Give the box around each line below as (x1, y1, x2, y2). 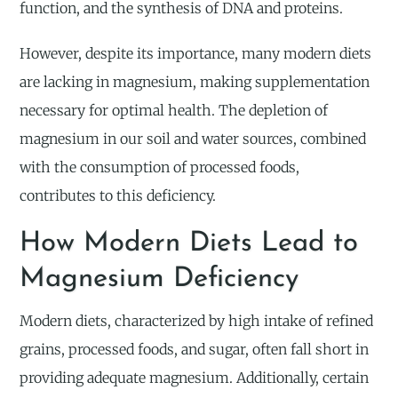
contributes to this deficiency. (20, 187, 217, 205)
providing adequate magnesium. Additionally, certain (20, 369, 370, 387)
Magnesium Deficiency (20, 266, 299, 294)
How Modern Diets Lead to (20, 230, 359, 259)
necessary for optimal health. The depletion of (20, 101, 329, 120)
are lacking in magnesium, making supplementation (20, 73, 370, 92)
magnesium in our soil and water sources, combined (20, 130, 367, 148)
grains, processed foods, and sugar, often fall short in (20, 340, 370, 359)
